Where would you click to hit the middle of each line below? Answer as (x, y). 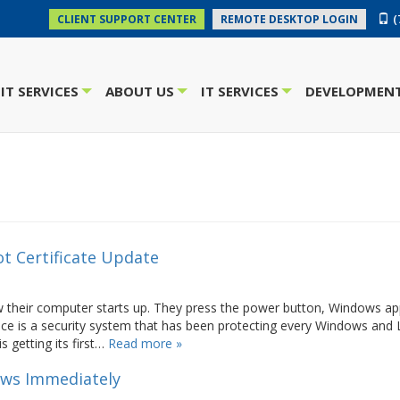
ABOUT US (140, 91)
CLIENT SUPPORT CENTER (127, 19)
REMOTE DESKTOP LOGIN (289, 19)
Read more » (145, 343)
